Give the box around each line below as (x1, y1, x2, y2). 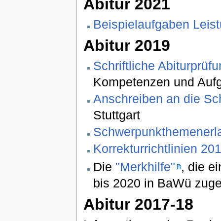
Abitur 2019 (83, 36, 170, 54)
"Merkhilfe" (115, 160, 175, 174)
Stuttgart (93, 108, 140, 122)
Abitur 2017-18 (83, 195, 193, 213)
